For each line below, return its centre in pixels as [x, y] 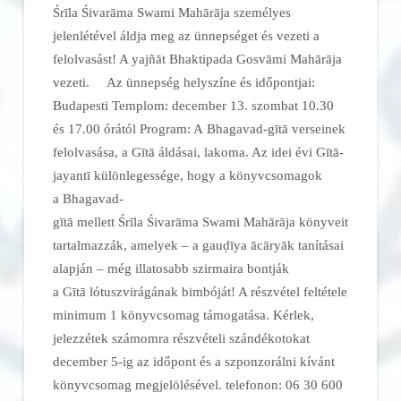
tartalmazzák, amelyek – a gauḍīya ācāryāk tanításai [199, 244]
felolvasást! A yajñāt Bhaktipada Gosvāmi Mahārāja [198, 58]
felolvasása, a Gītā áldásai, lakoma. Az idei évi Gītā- [199, 151]
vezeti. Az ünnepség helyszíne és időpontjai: [184, 81]
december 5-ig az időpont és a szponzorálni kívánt [194, 361]
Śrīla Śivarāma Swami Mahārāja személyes [172, 12]
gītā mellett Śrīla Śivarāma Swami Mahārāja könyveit [201, 221]
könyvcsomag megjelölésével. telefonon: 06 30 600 [198, 384]
